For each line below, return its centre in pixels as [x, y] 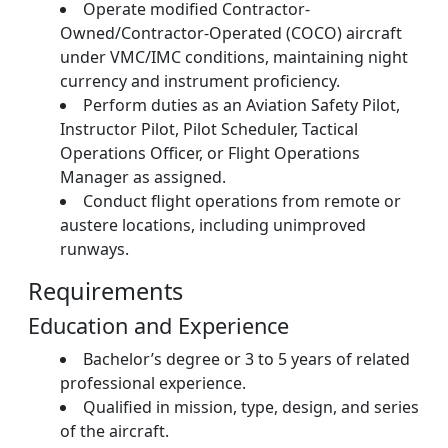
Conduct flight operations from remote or [242, 201]
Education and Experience [158, 325]
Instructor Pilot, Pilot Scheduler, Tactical [209, 129]
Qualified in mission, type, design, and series [251, 407]
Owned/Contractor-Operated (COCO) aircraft [231, 33]
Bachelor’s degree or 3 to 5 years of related [246, 359]
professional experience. [153, 383]
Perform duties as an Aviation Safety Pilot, [241, 105]
